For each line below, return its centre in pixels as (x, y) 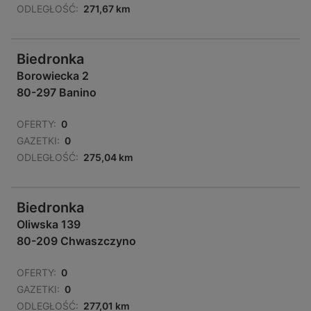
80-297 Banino (57, 93)
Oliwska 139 (49, 225)
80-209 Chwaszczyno (76, 241)
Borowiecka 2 (53, 76)
